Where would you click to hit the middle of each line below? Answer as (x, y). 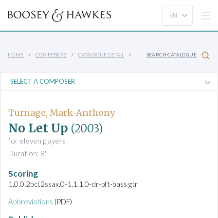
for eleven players (37, 141)
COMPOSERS (51, 54)
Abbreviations (31, 202)
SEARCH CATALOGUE (171, 55)
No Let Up (38, 128)
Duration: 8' (27, 154)
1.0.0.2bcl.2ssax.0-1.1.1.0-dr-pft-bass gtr (73, 184)
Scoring (23, 174)
